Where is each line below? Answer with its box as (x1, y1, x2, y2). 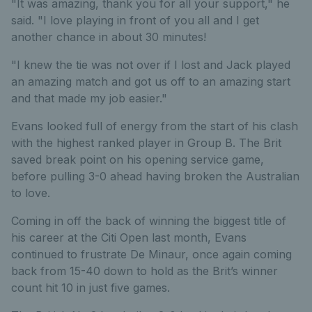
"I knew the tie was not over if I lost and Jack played (11, 58, 290, 72)
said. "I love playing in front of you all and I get (11, 13, 259, 28)
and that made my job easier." (11, 91, 167, 106)
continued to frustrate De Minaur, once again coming (11, 247, 292, 262)
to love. (11, 186, 50, 201)
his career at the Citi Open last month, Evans (11, 231, 247, 245)
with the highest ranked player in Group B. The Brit (11, 136, 281, 150)
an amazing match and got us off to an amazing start (11, 75, 290, 89)
